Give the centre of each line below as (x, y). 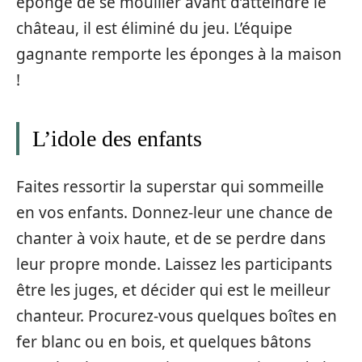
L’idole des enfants (117, 139)
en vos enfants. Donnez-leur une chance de (175, 212)
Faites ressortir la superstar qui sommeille (170, 186)
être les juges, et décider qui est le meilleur (173, 290)
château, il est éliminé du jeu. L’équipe (154, 28)
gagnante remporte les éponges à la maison (179, 54)
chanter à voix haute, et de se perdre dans (171, 238)
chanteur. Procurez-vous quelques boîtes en (177, 316)
